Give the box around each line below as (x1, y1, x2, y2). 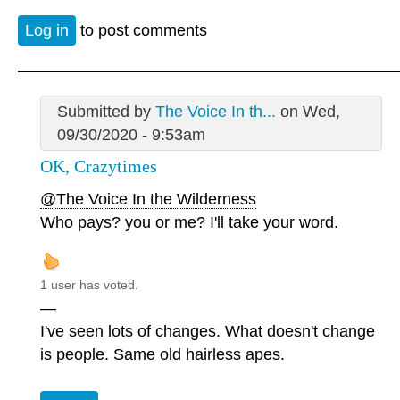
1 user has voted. (40, 277, 138, 292)
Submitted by (56, 102, 155, 121)
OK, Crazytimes (40, 155, 157, 176)
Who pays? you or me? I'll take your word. (40, 212, 338, 231)
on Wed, (275, 102, 340, 121)
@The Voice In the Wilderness (40, 189, 256, 208)
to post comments (76, 21, 207, 40)
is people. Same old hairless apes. (40, 345, 285, 363)
